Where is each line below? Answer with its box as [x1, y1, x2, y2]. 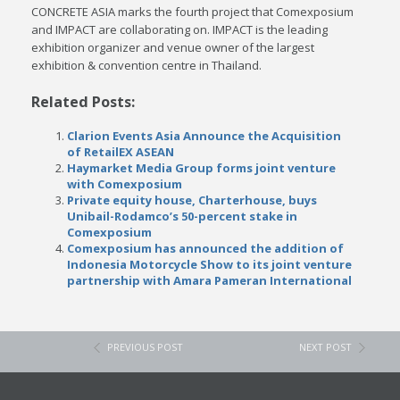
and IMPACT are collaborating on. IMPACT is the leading [31, 21, 329, 37]
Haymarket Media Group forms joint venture [67, 160, 337, 176]
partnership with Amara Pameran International [67, 272, 353, 288]
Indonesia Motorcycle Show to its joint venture [67, 256, 353, 272]
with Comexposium [67, 176, 183, 192]
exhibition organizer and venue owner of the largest [31, 39, 315, 55]
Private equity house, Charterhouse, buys [67, 192, 318, 208]
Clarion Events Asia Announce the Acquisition [67, 128, 342, 144]
